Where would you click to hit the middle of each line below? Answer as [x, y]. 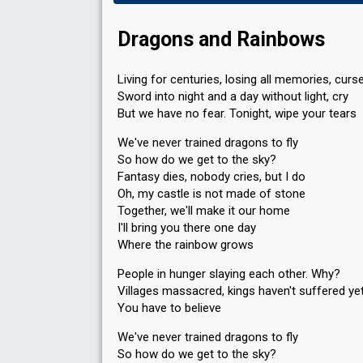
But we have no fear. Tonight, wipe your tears [237, 113]
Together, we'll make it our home [204, 211]
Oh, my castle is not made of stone [211, 194]
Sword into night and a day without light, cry [233, 96]
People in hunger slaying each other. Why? [229, 274]
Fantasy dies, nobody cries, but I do [211, 177]
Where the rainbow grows [186, 245]
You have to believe [169, 308]
